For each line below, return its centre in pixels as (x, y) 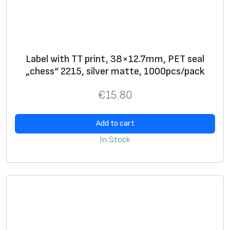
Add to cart (115, 123)
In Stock (115, 139)
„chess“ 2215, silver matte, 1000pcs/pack (115, 72)
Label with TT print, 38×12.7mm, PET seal (115, 59)
